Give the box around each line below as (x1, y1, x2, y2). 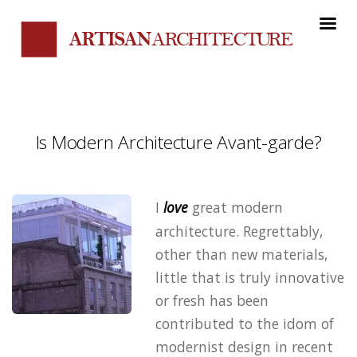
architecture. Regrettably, (155, 221, 324, 241)
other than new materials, (155, 244, 328, 264)
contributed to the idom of (155, 313, 334, 333)
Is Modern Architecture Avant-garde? (35, 130, 322, 155)
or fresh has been (155, 290, 269, 310)
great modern (188, 197, 283, 217)
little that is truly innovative (155, 267, 344, 287)
